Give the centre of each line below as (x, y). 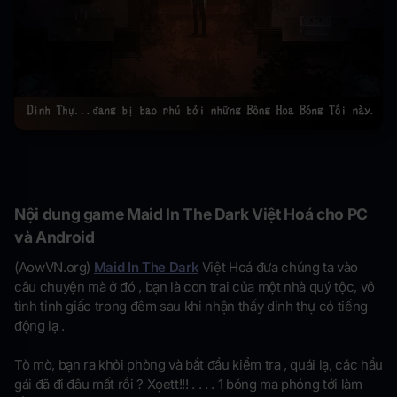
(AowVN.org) (54, 267)
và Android (54, 237)
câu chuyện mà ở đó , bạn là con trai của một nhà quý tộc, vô (195, 286)
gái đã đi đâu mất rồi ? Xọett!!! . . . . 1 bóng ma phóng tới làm (188, 384)
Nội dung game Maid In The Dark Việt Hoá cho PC (191, 214)
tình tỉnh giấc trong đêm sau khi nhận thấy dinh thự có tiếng (191, 306)
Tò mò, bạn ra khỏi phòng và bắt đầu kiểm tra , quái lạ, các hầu (198, 364)
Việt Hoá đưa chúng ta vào (279, 267)
